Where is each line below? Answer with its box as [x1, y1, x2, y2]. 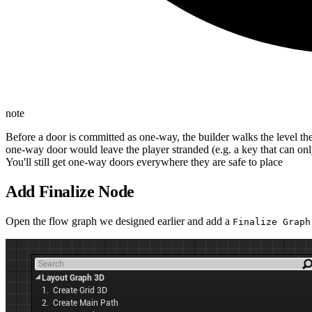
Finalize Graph [233, 216, 311, 227]
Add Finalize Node [6, 182, 134, 201]
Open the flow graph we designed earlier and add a [6, 214, 233, 227]
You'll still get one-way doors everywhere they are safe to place [6, 156, 283, 169]
